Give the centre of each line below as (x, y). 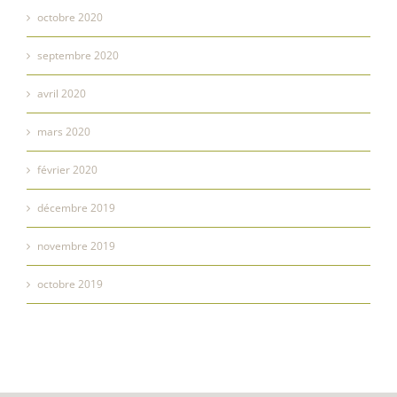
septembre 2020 (78, 55)
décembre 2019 (76, 207)
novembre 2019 (76, 245)
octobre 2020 (70, 17)
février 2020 (67, 169)
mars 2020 (64, 131)
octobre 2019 (70, 284)
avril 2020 (62, 93)
